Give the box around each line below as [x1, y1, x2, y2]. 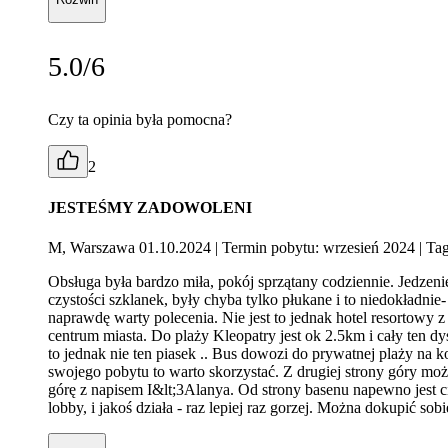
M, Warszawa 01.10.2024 [48, 238, 215, 256]
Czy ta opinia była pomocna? [48, 111, 232, 129]
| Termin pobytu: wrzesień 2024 [215, 238, 415, 256]
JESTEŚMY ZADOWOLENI [48, 199, 252, 217]
